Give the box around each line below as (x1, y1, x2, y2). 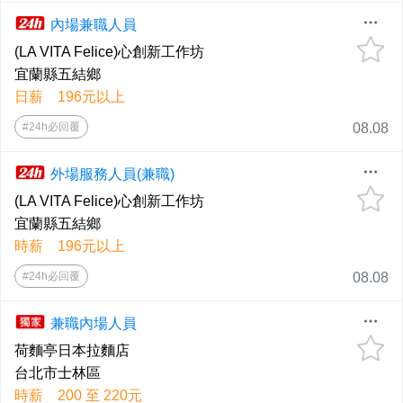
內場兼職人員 (50, 17, 137, 33)
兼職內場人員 (50, 316, 137, 332)
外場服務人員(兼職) (50, 166, 175, 183)
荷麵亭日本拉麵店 (14, 343, 130, 359)
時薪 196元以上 (14, 238, 125, 255)
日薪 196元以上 (14, 89, 125, 105)
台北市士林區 (14, 365, 101, 381)
